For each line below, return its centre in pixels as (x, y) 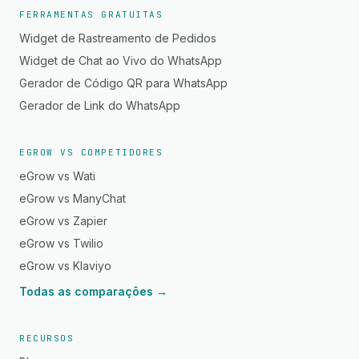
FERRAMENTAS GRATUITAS (91, 14)
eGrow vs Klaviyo (65, 266)
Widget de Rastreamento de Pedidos (118, 38)
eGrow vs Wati (57, 176)
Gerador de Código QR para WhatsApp (123, 83)
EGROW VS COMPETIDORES (91, 152)
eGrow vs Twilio (61, 243)
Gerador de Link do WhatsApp (100, 105)
